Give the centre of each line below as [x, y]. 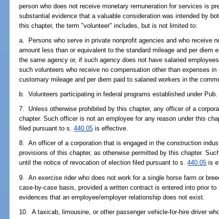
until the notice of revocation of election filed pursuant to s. [103, 163]
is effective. [111, 129]
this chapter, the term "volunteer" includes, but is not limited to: [109, 25]
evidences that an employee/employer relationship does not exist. [112, 197]
